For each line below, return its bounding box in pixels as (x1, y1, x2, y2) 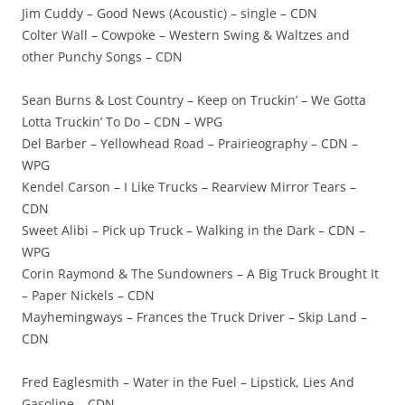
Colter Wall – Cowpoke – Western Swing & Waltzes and (22, 26, 350, 43)
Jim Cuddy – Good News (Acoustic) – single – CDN (22, 5, 317, 22)
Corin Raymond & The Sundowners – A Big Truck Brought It (22, 265, 379, 282)
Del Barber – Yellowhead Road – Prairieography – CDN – (22, 135, 358, 152)
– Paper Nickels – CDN (22, 287, 155, 304)
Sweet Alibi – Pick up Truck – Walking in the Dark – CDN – (22, 221, 365, 239)
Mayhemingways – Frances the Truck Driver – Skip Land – (22, 308, 367, 325)
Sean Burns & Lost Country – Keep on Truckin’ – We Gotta (22, 91, 366, 108)
